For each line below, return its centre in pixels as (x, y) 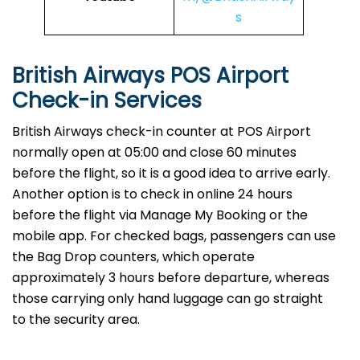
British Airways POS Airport (150, 76)
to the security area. (76, 320)
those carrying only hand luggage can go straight (168, 299)
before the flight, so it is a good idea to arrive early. (171, 174)
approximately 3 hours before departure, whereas (171, 278)
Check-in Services (107, 101)
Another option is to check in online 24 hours (152, 194)
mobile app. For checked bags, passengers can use (174, 236)
